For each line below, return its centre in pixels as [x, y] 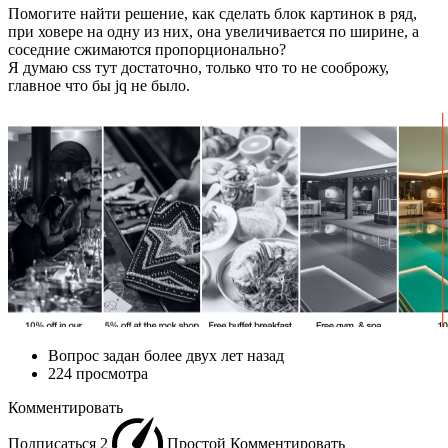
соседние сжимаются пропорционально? [147, 49]
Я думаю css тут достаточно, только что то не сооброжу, [198, 67]
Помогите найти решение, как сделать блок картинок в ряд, [212, 13]
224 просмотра [98, 373]
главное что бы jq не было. [99, 85]
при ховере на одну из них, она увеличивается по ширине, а [213, 31]
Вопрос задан [96, 355]
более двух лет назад [214, 355]
